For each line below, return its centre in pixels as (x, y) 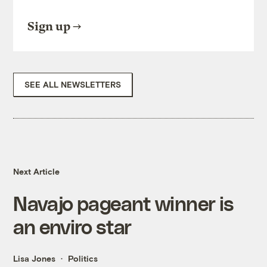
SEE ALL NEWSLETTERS (73, 85)
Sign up (49, 27)
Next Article (37, 172)
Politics (83, 259)
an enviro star (72, 226)
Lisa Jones (35, 259)
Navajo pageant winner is (123, 203)
